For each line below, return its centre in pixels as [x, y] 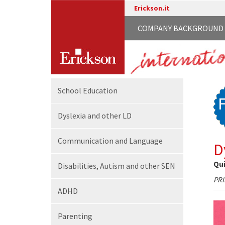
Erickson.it [152, 8]
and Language [139, 141]
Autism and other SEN [138, 166]
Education [100, 90]
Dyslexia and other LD [95, 116]
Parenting [75, 216]
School [70, 90]
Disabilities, [79, 166]
